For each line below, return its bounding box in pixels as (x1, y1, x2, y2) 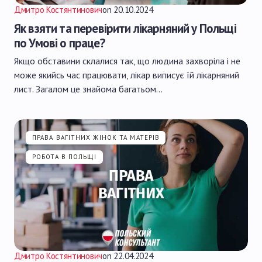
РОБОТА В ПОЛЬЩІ (32, 153, 97, 161)
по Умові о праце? (14, 35, 105, 51)
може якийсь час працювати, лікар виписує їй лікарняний (14, 69, 239, 81)
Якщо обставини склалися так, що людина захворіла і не (14, 55, 240, 67)
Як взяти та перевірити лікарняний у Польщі (14, 20, 236, 36)
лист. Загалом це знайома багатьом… (14, 83, 163, 95)
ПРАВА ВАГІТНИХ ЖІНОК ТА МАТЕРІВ (32, 133, 160, 142)
